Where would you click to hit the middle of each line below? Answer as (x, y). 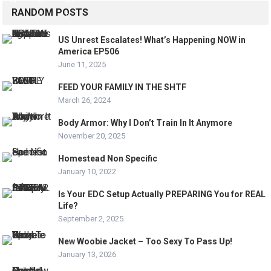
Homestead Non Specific (108, 158)
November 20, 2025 (92, 136)
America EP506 (89, 51)
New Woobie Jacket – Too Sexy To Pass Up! (145, 241)
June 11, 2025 (82, 64)
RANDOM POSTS (50, 12)
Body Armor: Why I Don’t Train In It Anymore (145, 123)
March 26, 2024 (85, 100)
